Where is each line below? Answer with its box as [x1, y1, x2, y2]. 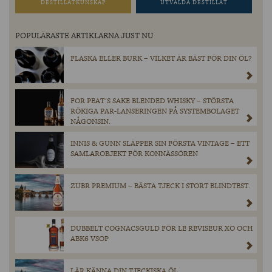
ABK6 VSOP [70, 234, 109, 245]
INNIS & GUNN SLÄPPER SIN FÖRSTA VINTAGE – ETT [70, 138, 250, 149]
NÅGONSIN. [70, 117, 110, 127]
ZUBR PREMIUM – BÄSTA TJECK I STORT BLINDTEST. [70, 181, 250, 192]
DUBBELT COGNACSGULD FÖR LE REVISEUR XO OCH [70, 223, 253, 234]
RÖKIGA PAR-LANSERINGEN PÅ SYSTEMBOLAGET [70, 106, 239, 117]
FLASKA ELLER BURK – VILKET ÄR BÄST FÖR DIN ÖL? [70, 53, 252, 64]
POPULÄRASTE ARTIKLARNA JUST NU [15, 30, 153, 42]
